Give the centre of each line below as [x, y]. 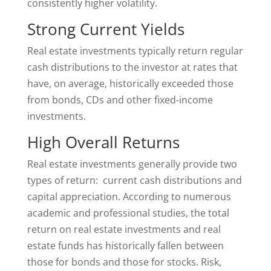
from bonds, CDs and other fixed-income [120, 100]
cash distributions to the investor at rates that [132, 67]
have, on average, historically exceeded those [130, 83]
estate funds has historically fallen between [125, 246]
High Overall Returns [103, 142]
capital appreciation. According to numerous [129, 197]
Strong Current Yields [106, 29]
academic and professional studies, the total [128, 213]
